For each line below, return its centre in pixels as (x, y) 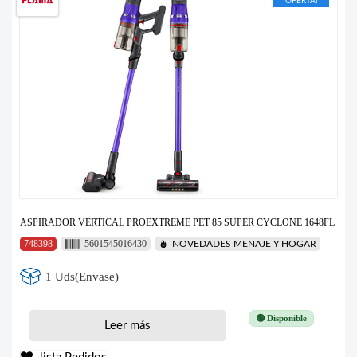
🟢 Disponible (281, 318)
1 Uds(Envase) (82, 276)
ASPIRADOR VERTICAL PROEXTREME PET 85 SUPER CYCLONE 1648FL (177, 223)
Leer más (127, 326)
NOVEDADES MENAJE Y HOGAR (244, 244)
